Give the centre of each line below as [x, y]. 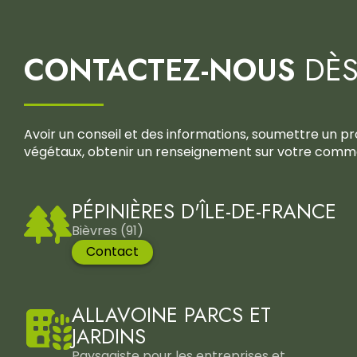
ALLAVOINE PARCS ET [171, 315]
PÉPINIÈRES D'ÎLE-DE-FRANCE [204, 211]
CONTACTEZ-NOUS [160, 69]
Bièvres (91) [109, 230]
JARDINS [109, 337]
